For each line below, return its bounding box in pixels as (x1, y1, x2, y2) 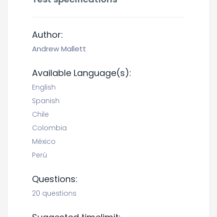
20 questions (32, 188, 77, 198)
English (32, 82, 56, 92)
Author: (32, 29, 63, 41)
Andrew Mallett (32, 44, 86, 54)
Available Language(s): (32, 67, 131, 79)
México (32, 137, 56, 146)
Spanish (32, 96, 60, 106)
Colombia (32, 123, 67, 133)
